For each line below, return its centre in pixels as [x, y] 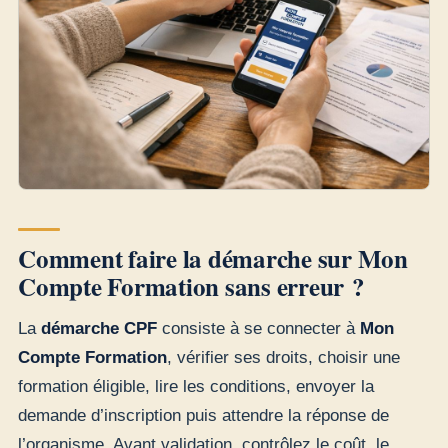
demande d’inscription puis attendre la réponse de [203, 416]
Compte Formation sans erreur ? [191, 286]
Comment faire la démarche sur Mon [213, 258]
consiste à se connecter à [258, 329]
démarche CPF [99, 329]
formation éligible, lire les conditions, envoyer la [196, 387]
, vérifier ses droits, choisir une [283, 358]
